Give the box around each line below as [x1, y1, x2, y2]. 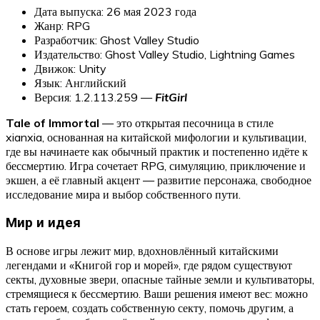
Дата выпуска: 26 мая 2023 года [34, 4, 196, 19]
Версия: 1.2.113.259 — [34, 89, 155, 104]
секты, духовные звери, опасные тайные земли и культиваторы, [6, 272, 314, 287]
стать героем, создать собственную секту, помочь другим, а [6, 301, 294, 316]
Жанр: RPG [34, 18, 90, 33]
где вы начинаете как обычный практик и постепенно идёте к [6, 144, 308, 159]
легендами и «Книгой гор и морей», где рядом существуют [6, 258, 292, 273]
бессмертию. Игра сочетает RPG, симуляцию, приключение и [6, 158, 306, 173]
